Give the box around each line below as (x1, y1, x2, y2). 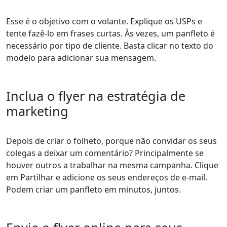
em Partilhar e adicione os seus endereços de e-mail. (6, 172, 207, 183)
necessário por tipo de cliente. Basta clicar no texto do (6, 40, 213, 52)
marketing (6, 102, 68, 120)
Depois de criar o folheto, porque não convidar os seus (6, 135, 217, 147)
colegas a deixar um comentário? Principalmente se (6, 147, 204, 159)
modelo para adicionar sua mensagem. (6, 52, 156, 64)
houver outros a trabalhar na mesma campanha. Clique (6, 160, 218, 171)
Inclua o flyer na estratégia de (6, 87, 185, 105)
